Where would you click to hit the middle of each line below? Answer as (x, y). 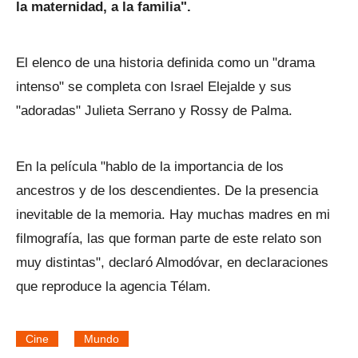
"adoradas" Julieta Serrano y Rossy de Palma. (154, 111)
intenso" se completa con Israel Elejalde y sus (154, 87)
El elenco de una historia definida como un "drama (165, 63)
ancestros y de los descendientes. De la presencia (167, 191)
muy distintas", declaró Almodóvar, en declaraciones (172, 263)
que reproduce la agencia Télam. (113, 286)
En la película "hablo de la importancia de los (150, 167)
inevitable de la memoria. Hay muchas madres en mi (173, 215)
